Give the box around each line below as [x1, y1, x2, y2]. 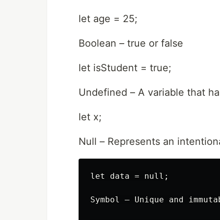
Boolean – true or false [79, 37, 183, 49]
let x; [79, 111, 102, 123]
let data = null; [90, 171, 169, 181]
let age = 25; [79, 13, 137, 25]
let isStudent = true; [79, 62, 171, 74]
